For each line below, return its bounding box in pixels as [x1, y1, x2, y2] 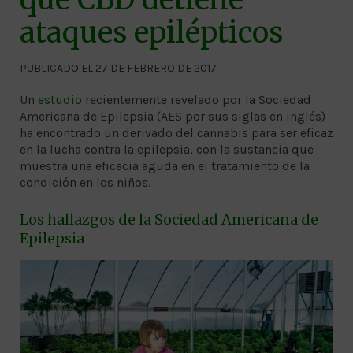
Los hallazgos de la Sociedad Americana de [20, 210, 318, 229]
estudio [38, 92, 82, 108]
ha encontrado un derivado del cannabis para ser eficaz [20, 125, 333, 141]
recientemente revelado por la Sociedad [82, 92, 311, 108]
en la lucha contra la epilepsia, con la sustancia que [20, 142, 314, 158]
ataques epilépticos [20, 15, 283, 51]
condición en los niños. [20, 175, 150, 191]
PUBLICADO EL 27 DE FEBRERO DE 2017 [20, 61, 217, 76]
